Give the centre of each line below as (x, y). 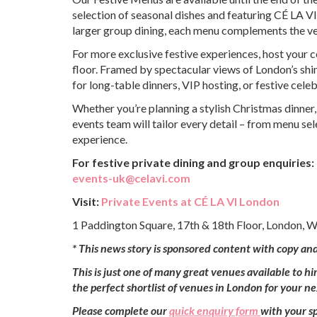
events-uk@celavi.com (131, 178)
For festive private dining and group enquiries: (193, 162)
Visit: (87, 201)
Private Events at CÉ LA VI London (190, 201)
